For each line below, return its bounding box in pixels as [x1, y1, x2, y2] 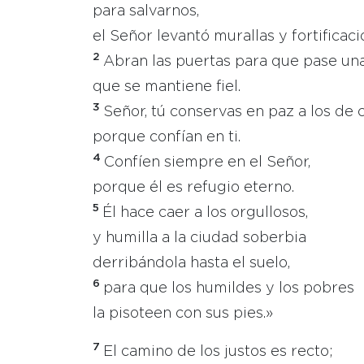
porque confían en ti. [93, 131, 240, 144]
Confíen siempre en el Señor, [104, 156, 310, 169]
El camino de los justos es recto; [103, 345, 333, 358]
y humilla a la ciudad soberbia [93, 232, 306, 245]
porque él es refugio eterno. [93, 181, 294, 194]
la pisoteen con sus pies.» [93, 307, 273, 320]
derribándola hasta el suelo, [93, 257, 290, 270]
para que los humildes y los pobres [103, 282, 354, 295]
